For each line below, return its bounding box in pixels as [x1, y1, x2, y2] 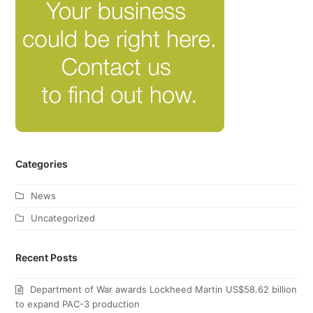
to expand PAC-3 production [15, 298, 140, 310]
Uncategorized [31, 212, 96, 224]
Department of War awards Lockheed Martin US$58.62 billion [30, 284, 298, 296]
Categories [15, 158, 68, 170]
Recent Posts [15, 252, 78, 264]
